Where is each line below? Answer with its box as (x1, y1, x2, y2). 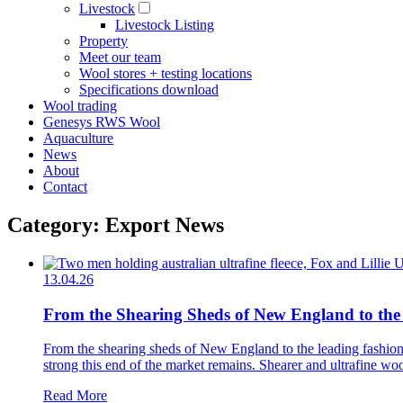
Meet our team (79, 49, 161, 65)
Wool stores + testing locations (79, 66, 252, 81)
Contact (43, 179, 87, 194)
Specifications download (79, 82, 219, 97)
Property (79, 33, 128, 49)
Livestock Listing (115, 17, 214, 32)
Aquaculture (43, 130, 113, 146)
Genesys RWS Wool (43, 114, 160, 130)
